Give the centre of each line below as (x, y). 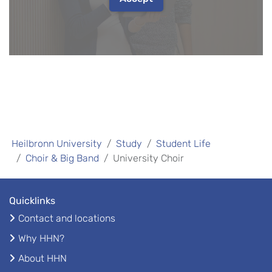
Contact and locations (67, 218)
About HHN (42, 258)
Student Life (183, 143)
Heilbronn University (57, 143)
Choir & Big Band (62, 158)
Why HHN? (41, 238)
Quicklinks (32, 200)
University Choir (148, 158)
